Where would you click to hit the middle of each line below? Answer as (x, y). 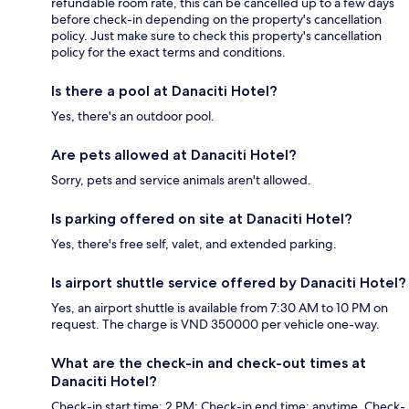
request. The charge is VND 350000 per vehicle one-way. (215, 324)
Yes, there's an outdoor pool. (133, 115)
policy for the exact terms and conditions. (168, 52)
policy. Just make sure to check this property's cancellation (216, 35)
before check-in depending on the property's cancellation (216, 19)
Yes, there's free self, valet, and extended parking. (194, 243)
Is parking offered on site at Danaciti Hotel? (202, 218)
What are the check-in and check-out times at (209, 362)
